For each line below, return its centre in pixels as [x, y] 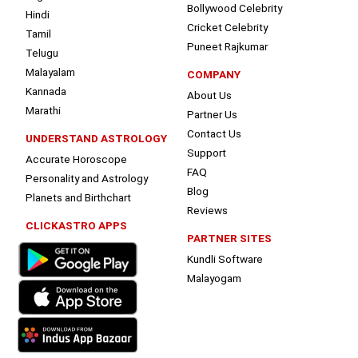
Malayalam [51, 72]
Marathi [44, 111]
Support [207, 153]
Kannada [46, 91]
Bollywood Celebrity [235, 8]
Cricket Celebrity [227, 28]
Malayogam [214, 278]
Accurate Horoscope [77, 159]
